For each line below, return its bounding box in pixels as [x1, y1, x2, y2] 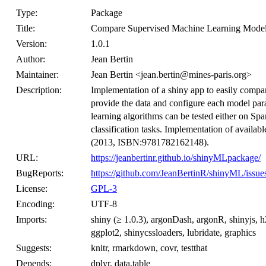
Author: [16, 54, 45, 64]
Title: [16, 23, 35, 33]
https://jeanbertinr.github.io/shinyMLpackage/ [91, 153, 261, 163]
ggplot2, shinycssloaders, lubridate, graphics [91, 227, 256, 237]
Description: [16, 85, 62, 95]
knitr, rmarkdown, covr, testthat [91, 243, 207, 253]
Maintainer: [16, 69, 59, 80]
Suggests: [16, 243, 52, 253]
